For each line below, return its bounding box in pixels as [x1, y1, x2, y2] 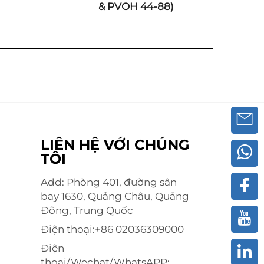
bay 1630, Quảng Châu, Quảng [40, 190, 189, 202]
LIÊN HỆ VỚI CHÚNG [40, 136, 190, 153]
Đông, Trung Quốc [40, 204, 133, 216]
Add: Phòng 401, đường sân [40, 176, 177, 188]
